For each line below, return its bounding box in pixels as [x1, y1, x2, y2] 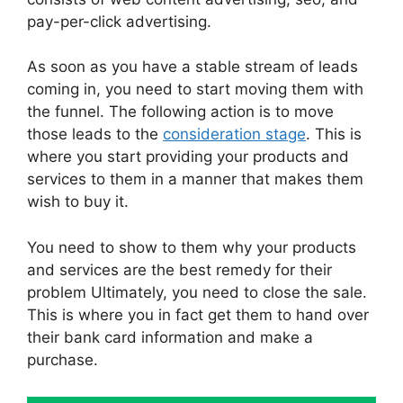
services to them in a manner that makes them [27, 170, 363, 189]
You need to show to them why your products [27, 237, 356, 256]
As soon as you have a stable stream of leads [27, 58, 358, 76]
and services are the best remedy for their [27, 260, 332, 279]
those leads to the [27, 125, 163, 144]
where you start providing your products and [27, 148, 349, 166]
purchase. [27, 350, 98, 369]
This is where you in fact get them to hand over [27, 305, 369, 324]
